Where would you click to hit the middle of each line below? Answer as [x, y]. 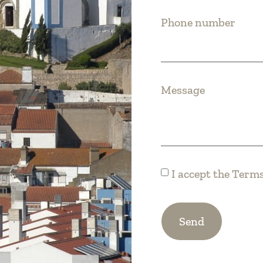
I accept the [202, 173]
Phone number [198, 22]
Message [183, 90]
